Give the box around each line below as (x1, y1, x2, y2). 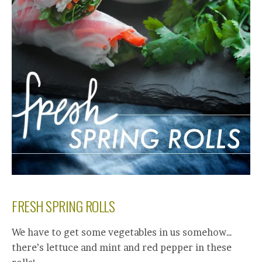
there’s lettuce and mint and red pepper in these (12, 242, 232, 254)
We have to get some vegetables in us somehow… (12, 226, 232, 239)
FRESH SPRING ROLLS (12, 195, 115, 217)
